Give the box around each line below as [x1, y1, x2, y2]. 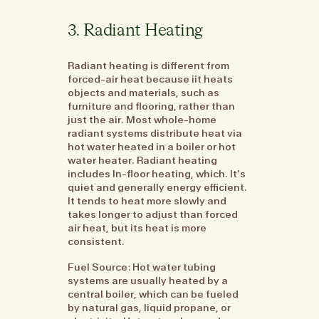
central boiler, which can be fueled [68, 287, 239, 300]
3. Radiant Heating [68, 23, 203, 40]
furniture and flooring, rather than [68, 100, 236, 113]
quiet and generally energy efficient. [68, 181, 248, 194]
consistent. [68, 235, 125, 249]
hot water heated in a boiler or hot [68, 140, 236, 154]
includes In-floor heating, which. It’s [68, 167, 246, 181]
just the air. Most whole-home [68, 113, 217, 127]
